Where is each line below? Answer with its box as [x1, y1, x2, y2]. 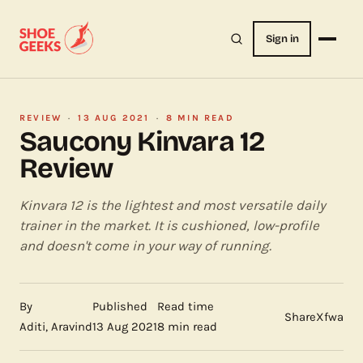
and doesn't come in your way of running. [19, 237, 271, 254]
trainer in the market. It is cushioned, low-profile [19, 217, 319, 233]
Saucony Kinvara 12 [19, 125, 266, 158]
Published [92, 299, 147, 314]
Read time [157, 299, 214, 314]
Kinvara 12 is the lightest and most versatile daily [19, 197, 326, 213]
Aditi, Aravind [19, 319, 92, 334]
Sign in [265, 32, 299, 45]
